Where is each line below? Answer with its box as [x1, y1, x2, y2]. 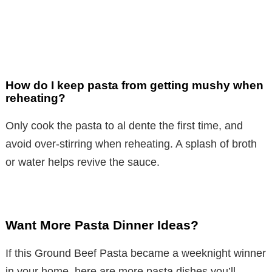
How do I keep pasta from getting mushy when [5, 79, 263, 92]
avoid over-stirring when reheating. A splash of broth [5, 138, 257, 151]
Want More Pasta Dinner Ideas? [5, 218, 199, 233]
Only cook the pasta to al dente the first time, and [5, 120, 243, 132]
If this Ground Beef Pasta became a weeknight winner [5, 247, 266, 260]
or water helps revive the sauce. [5, 156, 160, 169]
